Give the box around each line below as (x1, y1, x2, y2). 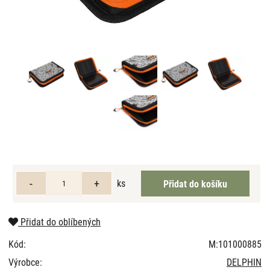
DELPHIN (226, 255, 262, 268)
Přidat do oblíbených (17, 215, 101, 228)
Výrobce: (8, 255, 42, 268)
